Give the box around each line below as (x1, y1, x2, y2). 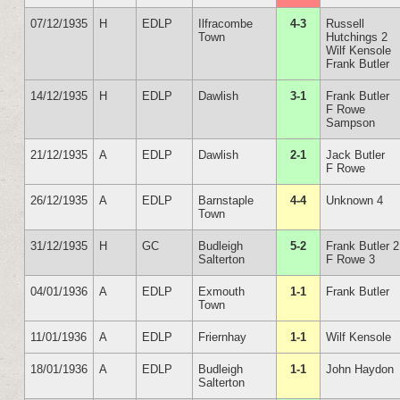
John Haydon (326, 362, 395, 376)
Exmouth (198, 285, 246, 298)
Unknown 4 (326, 194, 384, 207)
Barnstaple (198, 194, 254, 207)
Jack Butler (326, 148, 386, 162)
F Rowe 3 (326, 253, 376, 266)
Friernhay (198, 330, 247, 344)
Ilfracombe (198, 17, 254, 30)
